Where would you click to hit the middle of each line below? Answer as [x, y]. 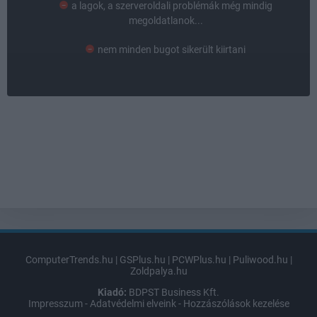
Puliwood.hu [260, 259]
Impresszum [55, 303]
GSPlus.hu [142, 259]
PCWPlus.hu [199, 259]
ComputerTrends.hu [69, 259]
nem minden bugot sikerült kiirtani [172, 49]
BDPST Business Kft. [173, 292]
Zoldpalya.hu [158, 271]
